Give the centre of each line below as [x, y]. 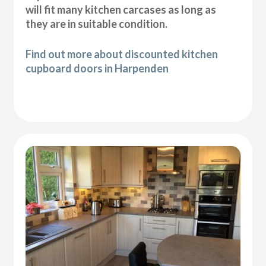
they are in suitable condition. [97, 24]
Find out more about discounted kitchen [122, 54]
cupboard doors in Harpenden [97, 69]
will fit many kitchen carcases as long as [121, 10]
